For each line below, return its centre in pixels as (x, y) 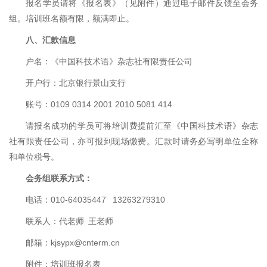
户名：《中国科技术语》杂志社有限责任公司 (109, 61)
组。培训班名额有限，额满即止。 (72, 18)
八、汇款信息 (51, 40)
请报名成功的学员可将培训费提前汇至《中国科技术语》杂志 (142, 126)
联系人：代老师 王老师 (69, 221)
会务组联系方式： (59, 178)
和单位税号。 (34, 157)
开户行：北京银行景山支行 (76, 83)
